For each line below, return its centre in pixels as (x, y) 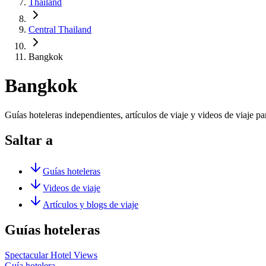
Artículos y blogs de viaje (91, 204)
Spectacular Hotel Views (51, 255)
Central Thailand (60, 29)
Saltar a (29, 140)
